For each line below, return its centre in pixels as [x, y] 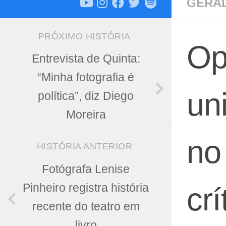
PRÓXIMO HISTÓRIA [86, 37]
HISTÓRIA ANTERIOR [86, 147]
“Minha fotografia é [86, 78]
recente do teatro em [86, 206]
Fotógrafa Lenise [86, 169]
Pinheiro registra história [86, 188]
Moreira [86, 115]
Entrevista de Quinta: [86, 59]
